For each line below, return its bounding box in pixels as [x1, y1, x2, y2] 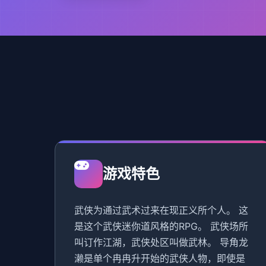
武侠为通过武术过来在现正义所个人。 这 [74, 204, 248, 217]
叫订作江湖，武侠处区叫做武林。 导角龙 [74, 236, 248, 249]
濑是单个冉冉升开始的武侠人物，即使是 [74, 252, 245, 265]
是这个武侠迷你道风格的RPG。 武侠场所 [74, 220, 248, 233]
